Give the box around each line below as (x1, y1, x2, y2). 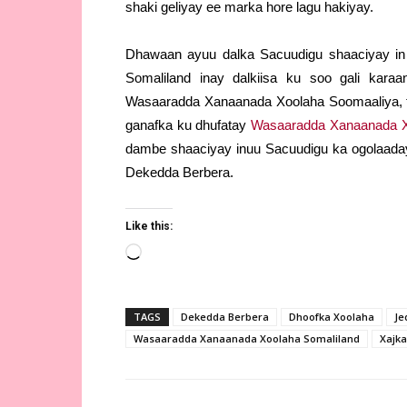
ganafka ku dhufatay (125, 117, 252, 134)
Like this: (125, 220, 173, 233)
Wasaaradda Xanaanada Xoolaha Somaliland (134, 332, 360, 346)
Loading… (141, 246, 201, 263)
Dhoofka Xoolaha (289, 310, 374, 324)
